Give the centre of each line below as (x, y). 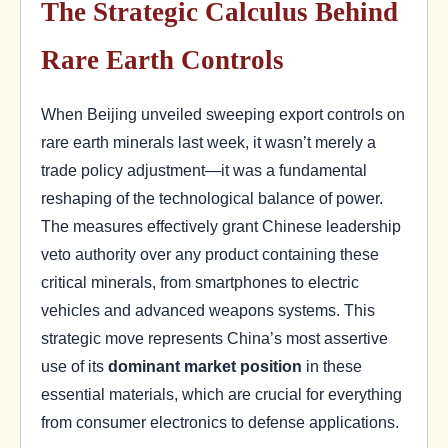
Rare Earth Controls (162, 59)
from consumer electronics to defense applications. (220, 421)
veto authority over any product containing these (210, 253)
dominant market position (205, 365)
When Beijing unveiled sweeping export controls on (223, 113)
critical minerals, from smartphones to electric (200, 281)
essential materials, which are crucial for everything (221, 393)
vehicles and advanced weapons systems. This (208, 309)
